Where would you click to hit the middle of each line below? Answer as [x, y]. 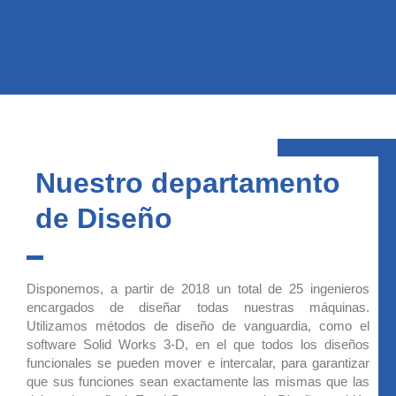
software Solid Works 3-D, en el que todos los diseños [198, 344]
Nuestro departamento [188, 183]
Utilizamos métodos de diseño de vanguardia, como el [198, 325]
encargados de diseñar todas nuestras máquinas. [198, 307]
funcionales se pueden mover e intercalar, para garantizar [198, 362]
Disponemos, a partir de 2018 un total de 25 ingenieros [198, 288]
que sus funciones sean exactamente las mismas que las [198, 381]
